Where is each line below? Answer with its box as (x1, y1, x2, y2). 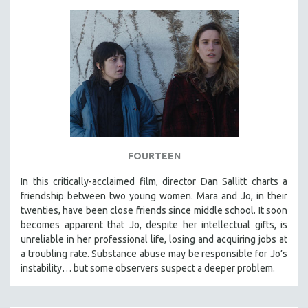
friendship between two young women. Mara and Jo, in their (21, 190, 287, 201)
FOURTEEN (127, 150, 181, 162)
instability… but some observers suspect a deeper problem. (21, 262, 277, 274)
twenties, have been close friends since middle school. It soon (21, 204, 287, 216)
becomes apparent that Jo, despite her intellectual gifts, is (21, 219, 287, 230)
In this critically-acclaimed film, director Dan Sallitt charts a (21, 175, 287, 187)
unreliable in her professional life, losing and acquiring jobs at (21, 233, 287, 245)
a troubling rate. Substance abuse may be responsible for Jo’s (21, 247, 287, 259)
